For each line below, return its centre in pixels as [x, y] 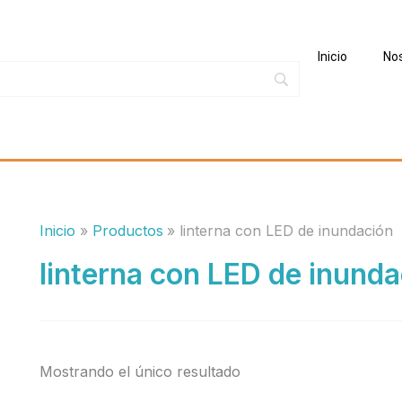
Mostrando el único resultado [140, 372]
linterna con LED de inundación [287, 230]
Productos [127, 230]
